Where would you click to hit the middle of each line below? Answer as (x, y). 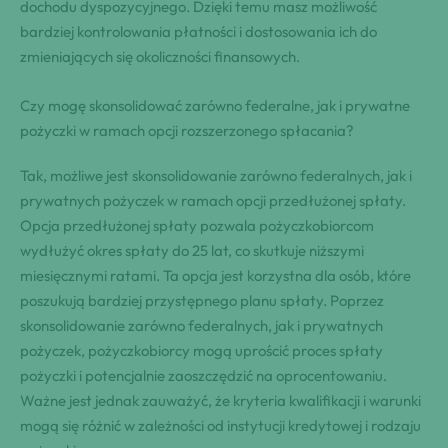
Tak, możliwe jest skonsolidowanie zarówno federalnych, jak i (216, 175)
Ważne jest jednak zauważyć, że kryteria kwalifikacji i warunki (220, 400)
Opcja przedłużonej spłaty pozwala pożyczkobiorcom (197, 225)
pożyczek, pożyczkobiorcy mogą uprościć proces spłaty (201, 350)
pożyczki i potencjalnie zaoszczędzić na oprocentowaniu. (203, 375)
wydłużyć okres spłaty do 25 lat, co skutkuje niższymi (192, 250)
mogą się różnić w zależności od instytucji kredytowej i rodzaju (220, 425)
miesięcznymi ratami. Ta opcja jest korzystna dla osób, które (215, 275)
